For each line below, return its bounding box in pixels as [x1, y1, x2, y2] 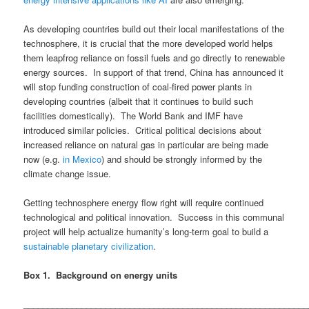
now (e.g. [23, 152, 63, 166]
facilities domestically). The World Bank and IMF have [23, 108, 243, 122]
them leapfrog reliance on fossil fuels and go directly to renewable [23, 50, 286, 64]
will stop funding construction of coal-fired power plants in [23, 79, 252, 93]
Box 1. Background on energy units [23, 268, 178, 282]
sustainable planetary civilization [23, 239, 154, 252]
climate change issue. [23, 166, 112, 180]
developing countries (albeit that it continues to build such [23, 94, 254, 108]
